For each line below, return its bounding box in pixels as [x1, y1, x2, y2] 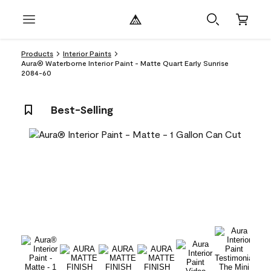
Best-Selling [51, 103, 113, 116]
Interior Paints [63, 49, 111, 57]
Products [21, 49, 53, 57]
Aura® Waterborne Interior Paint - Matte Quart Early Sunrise [21, 59, 229, 67]
